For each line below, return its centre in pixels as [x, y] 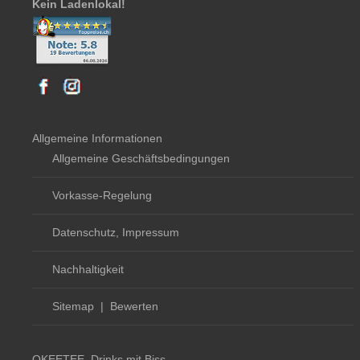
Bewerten [134, 306]
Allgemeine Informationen [97, 138]
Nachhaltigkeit [88, 269]
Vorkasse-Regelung [102, 195]
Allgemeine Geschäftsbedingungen [141, 158]
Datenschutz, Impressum [116, 232]
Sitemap [73, 306]
